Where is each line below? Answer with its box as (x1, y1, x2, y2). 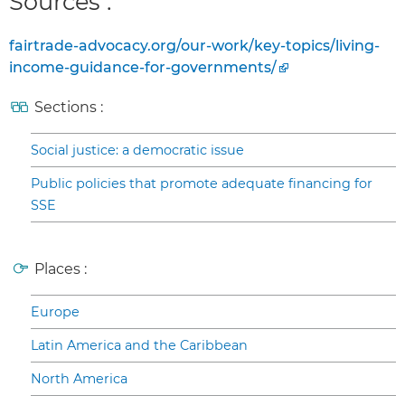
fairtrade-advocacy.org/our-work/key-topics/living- (9, 37, 380, 55)
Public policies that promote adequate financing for (31, 175, 372, 193)
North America (31, 371, 127, 388)
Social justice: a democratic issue (31, 142, 244, 159)
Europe (31, 304, 80, 321)
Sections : (34, 99, 103, 117)
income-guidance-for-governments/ (9, 59, 277, 77)
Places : (34, 260, 87, 278)
